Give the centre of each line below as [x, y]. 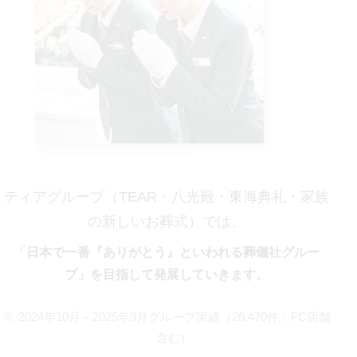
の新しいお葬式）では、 [167, 222]
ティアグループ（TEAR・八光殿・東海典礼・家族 [167, 197]
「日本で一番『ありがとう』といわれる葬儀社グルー [167, 252]
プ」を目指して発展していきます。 [167, 274]
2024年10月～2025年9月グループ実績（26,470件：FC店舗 [174, 318]
